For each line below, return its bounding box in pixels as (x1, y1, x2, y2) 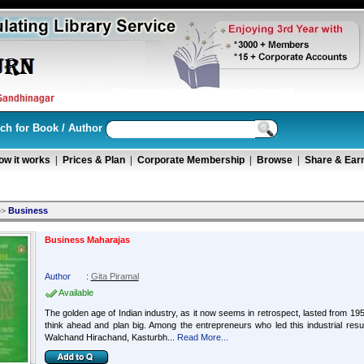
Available (58, 288, 93, 297)
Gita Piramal (90, 271, 139, 281)
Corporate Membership (136, 154, 245, 166)
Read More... (176, 332, 228, 342)
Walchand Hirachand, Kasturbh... (44, 332, 175, 342)
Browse (256, 154, 292, 166)
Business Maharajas (44, 235, 130, 245)
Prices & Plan (62, 154, 125, 166)
